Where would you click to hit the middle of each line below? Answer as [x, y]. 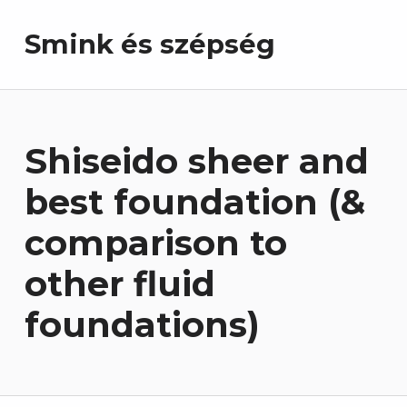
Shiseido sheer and [196, 161]
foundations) [142, 324]
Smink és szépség [149, 45]
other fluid [119, 283]
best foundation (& [194, 202]
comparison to [155, 243]
